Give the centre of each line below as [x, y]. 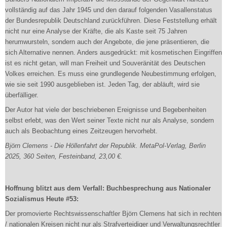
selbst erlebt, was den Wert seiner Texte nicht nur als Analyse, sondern [109, 120]
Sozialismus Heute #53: [42, 199]
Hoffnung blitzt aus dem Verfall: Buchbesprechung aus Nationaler [108, 188]
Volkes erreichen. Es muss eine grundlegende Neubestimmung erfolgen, [111, 74]
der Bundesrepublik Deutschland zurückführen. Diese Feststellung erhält [111, 21]
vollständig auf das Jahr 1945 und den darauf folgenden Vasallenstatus [109, 10]
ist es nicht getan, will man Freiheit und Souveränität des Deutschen [105, 63]
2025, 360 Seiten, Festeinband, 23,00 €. [64, 156]
